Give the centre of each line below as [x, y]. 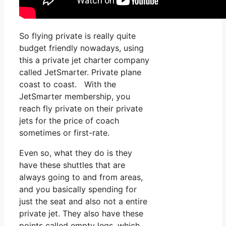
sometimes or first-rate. [64, 133]
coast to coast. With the [68, 84]
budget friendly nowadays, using [81, 48]
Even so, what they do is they [76, 153]
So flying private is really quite [77, 36]
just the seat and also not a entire [83, 202]
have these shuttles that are [72, 165]
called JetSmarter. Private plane [80, 72]
